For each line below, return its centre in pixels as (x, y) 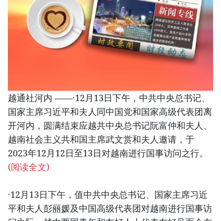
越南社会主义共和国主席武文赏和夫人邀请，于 (101, 139)
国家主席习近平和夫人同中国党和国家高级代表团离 (110, 112)
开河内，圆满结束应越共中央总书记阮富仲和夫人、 (110, 126)
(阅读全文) (29, 167)
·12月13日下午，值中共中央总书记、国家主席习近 (108, 195)
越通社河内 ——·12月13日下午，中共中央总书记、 (109, 98)
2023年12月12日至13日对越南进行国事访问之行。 (108, 153)
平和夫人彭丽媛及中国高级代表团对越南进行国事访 (110, 208)
